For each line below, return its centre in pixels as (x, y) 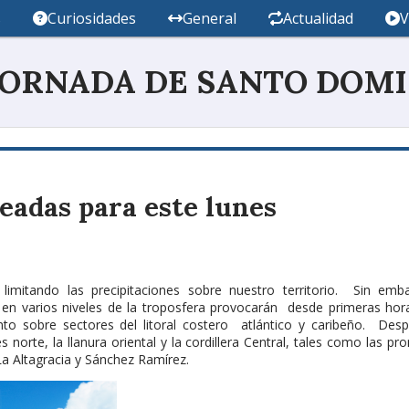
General (209, 18)
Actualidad (319, 18)
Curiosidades (91, 18)
